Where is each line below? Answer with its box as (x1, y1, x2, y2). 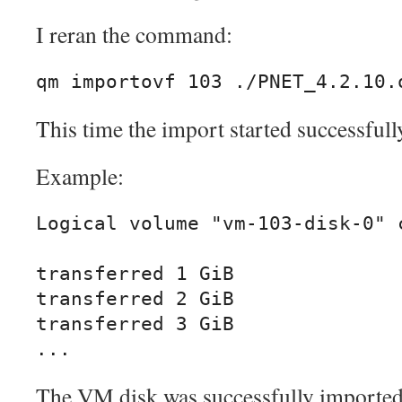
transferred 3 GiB (36, 313, 234, 336)
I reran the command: (36, 19, 232, 50)
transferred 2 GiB (36, 288, 234, 310)
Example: (36, 161, 124, 192)
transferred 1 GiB (36, 263, 234, 285)
